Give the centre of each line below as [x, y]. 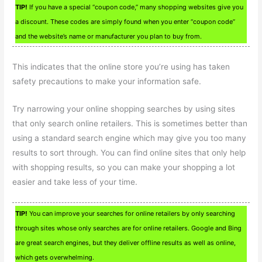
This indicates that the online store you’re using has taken [121, 67]
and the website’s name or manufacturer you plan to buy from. [109, 37]
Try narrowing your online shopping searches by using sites [124, 109]
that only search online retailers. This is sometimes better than [130, 124]
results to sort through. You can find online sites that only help [129, 153]
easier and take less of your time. [75, 182]
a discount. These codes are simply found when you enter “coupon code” [125, 22]
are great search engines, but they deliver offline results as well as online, [126, 243]
